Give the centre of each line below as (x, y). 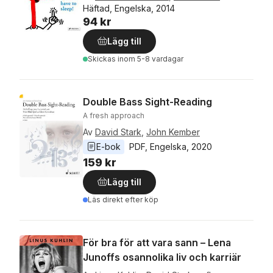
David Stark (118, 132)
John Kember (173, 132)
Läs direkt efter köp (123, 199)
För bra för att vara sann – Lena (157, 242)
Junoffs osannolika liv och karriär (162, 257)
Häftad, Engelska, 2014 (129, 8)
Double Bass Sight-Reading (147, 101)
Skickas (103, 58)
